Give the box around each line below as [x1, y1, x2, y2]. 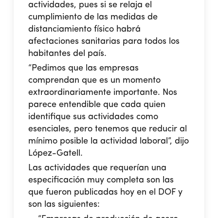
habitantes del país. [28, 49, 107, 58]
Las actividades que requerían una [28, 163, 167, 172]
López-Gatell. [28, 148, 83, 158]
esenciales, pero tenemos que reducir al [28, 124, 187, 133]
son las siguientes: [28, 200, 100, 209]
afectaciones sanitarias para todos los [28, 36, 180, 46]
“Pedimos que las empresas [28, 63, 139, 73]
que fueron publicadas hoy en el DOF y [28, 187, 183, 197]
